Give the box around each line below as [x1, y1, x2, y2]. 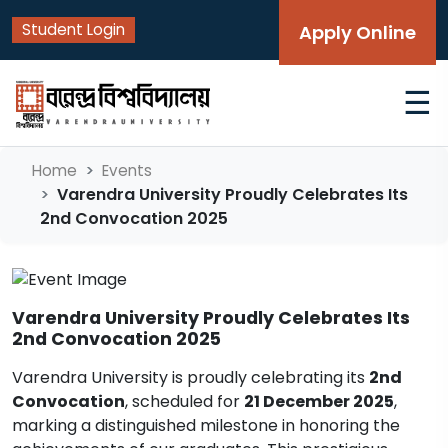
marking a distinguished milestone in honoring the [12, 413, 400, 437]
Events [102, 160, 152, 181]
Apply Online [299, 20, 416, 45]
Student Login [22, 19, 125, 40]
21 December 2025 [244, 389, 394, 413]
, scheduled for [125, 389, 244, 413]
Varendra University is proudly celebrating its [12, 365, 369, 389]
